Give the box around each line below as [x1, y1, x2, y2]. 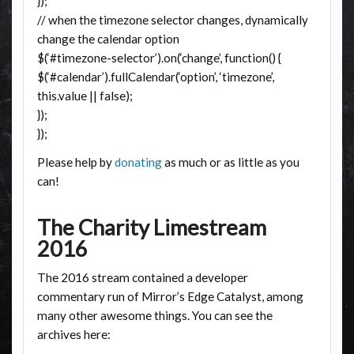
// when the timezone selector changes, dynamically [36, 13, 308, 28]
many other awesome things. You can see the [36, 308, 273, 323]
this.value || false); [36, 88, 133, 104]
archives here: [36, 327, 111, 342]
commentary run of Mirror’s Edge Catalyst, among [36, 289, 303, 304]
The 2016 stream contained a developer [36, 270, 248, 285]
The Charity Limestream [36, 213, 266, 240]
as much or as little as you [161, 154, 299, 169]
